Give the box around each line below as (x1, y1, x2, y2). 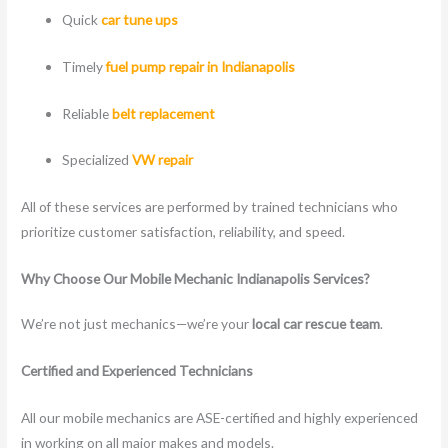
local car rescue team (252, 315, 381, 333)
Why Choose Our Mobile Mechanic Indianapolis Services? (21, 270, 371, 288)
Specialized (62, 151, 133, 169)
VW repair (132, 151, 194, 169)
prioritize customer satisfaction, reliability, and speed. (21, 223, 346, 241)
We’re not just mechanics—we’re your (21, 315, 253, 333)
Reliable (62, 104, 113, 122)
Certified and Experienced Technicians (21, 362, 254, 380)
